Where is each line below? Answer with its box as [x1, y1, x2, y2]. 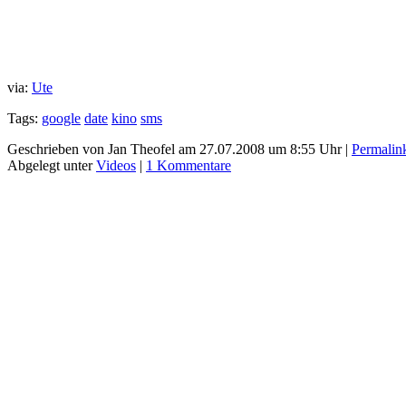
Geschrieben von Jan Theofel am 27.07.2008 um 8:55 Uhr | [7, 140, 352, 157]
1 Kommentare [146, 157, 231, 173]
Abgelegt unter [7, 157, 96, 173]
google [42, 110, 81, 126]
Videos [96, 157, 136, 173]
